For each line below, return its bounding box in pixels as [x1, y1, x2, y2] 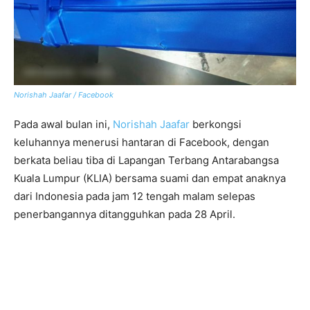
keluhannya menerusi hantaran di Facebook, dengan [14, 136, 269, 149]
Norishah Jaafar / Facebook [14, 90, 113, 100]
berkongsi [190, 118, 241, 131]
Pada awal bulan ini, [14, 118, 113, 131]
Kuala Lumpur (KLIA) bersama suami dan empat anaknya [14, 172, 286, 185]
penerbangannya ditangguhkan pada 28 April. [14, 208, 235, 221]
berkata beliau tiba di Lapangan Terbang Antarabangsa [14, 154, 279, 167]
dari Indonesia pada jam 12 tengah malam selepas [14, 190, 255, 203]
